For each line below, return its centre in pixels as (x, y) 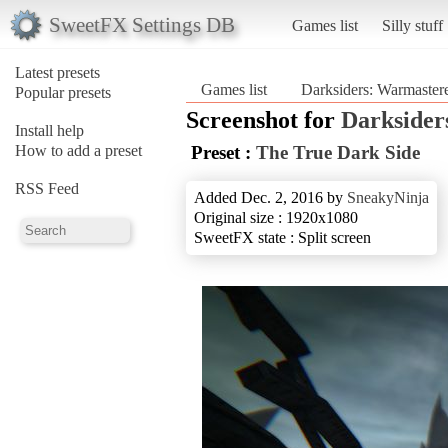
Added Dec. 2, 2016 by (270, 197)
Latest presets (57, 72)
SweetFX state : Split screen (282, 237)
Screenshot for (263, 119)
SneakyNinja (388, 197)
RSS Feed (47, 188)
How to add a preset (78, 150)
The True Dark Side (338, 152)
